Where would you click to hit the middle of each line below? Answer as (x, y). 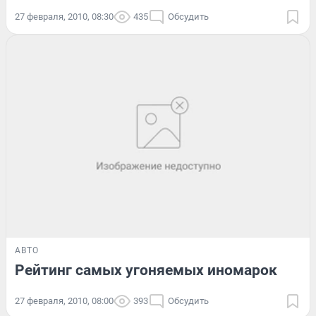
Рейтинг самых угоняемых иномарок (146, 270)
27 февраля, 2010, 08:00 (64, 300)
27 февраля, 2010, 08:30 (64, 17)
